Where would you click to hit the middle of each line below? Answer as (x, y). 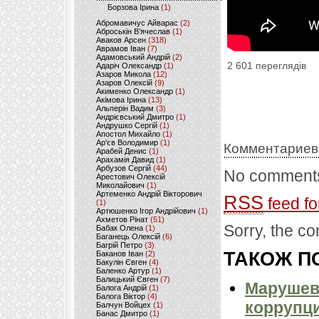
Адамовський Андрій (133, 57)
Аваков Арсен (121, 40)
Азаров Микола (124, 74)
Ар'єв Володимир (127, 142)
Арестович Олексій (131, 177)
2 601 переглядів (267, 66)
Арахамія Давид (125, 159)
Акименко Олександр (135, 91)
